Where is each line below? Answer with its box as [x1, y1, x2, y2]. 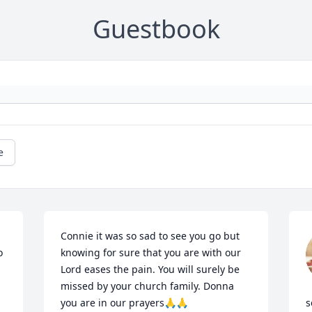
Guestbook [92, 12, 220, 47]
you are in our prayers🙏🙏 [61, 296, 189, 310]
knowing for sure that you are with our [61, 246, 242, 260]
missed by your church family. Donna [61, 279, 235, 293]
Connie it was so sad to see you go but [61, 229, 240, 243]
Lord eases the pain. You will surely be [61, 263, 240, 276]
